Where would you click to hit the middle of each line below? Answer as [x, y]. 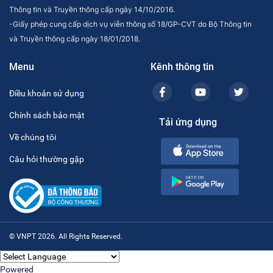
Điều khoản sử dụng [47, 94]
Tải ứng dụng [188, 122]
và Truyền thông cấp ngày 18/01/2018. [75, 39]
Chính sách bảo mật [47, 115]
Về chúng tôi [33, 137]
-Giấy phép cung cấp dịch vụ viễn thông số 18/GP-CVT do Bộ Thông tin [130, 24]
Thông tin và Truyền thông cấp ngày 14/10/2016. [92, 10]
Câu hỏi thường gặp [47, 159]
